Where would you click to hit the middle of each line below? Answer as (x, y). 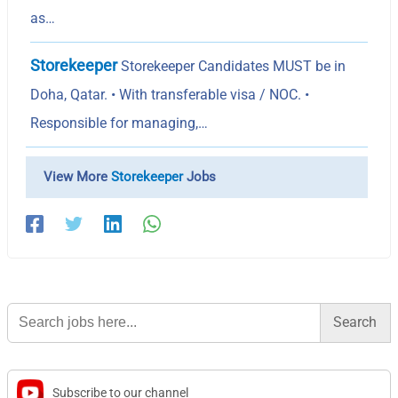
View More (78, 176)
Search (27, 308)
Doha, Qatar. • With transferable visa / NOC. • (170, 94)
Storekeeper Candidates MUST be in (232, 66)
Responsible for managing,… (119, 123)
